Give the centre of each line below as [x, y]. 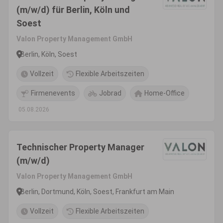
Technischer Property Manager [80, 147]
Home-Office [165, 93]
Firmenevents [53, 93]
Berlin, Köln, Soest [49, 54]
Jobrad [110, 93]
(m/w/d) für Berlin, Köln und [73, 10]
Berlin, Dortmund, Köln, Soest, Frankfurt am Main [97, 191]
